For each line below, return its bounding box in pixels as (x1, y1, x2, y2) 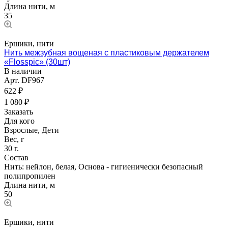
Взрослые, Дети (4, 125, 59, 134)
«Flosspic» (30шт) (4, 57, 70, 66)
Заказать (4, 107, 33, 116)
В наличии (4, 66, 42, 75)
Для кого (4, 116, 35, 125)
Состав (4, 153, 28, 162)
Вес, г (4, 134, 24, 144)
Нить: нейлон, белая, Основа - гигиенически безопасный (4, 162, 203, 171)
